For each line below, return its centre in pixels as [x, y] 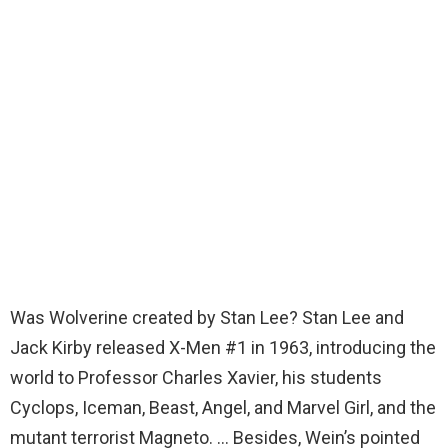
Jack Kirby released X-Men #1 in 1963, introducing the [223, 348]
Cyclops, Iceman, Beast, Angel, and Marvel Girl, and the [223, 408]
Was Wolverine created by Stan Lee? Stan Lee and [207, 318]
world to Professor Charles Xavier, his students [196, 378]
